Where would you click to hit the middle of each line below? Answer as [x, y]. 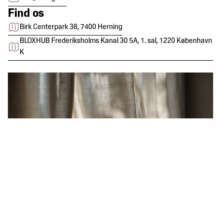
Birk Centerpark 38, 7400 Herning [71, 27]
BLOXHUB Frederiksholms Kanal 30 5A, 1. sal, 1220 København [116, 41]
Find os [26, 14]
